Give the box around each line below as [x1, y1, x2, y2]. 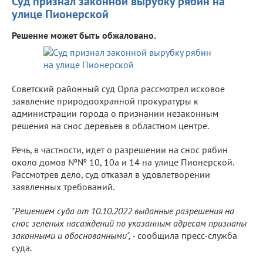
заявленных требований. [12, 180, 114, 193]
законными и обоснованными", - [12, 229, 135, 241]
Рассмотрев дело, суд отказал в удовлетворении [12, 168, 210, 180]
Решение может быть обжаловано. [12, 29, 156, 41]
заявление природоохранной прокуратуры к [12, 95, 198, 107]
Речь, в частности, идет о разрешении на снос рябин [12, 143, 228, 156]
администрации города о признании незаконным [12, 107, 218, 119]
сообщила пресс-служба [135, 229, 237, 241]
